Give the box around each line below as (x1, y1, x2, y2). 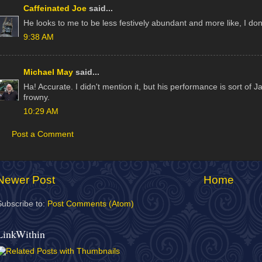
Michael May (23, 67, 73, 77)
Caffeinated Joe (23, 4, 87, 13)
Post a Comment (12, 129, 74, 139)
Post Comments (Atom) (47, 199, 134, 208)
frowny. (23, 92, 50, 102)
